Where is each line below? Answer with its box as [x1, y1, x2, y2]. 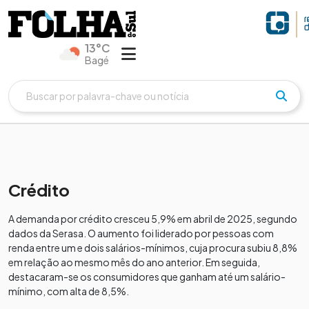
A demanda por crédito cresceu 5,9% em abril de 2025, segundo [8, 212, 297, 225]
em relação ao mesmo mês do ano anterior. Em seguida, [8, 255, 260, 268]
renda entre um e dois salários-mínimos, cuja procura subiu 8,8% [8, 241, 297, 254]
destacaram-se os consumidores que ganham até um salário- [8, 270, 286, 283]
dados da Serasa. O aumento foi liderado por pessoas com [8, 226, 274, 239]
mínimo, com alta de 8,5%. [8, 284, 132, 297]
